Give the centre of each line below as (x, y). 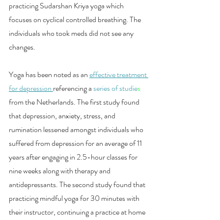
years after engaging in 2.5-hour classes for (74, 157)
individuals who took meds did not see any (72, 33)
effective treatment (119, 74)
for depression (31, 88)
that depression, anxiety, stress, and (63, 115)
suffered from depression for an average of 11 (76, 143)
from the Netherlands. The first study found (75, 102)
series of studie (115, 88)
